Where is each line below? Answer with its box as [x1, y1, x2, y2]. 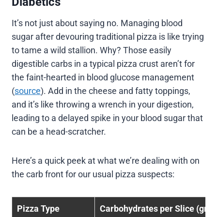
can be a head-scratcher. [12, 126, 106, 137]
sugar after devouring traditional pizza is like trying [12, 31, 204, 42]
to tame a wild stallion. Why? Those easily [12, 45, 171, 55]
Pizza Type [17, 203, 60, 214]
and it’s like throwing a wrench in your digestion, [12, 99, 194, 109]
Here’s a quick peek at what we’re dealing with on [12, 155, 200, 166]
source [15, 85, 41, 96]
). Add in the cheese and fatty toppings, [41, 85, 190, 96]
